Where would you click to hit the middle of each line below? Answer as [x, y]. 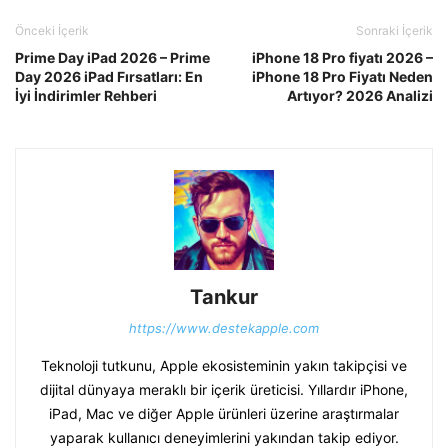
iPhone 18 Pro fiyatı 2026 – [342, 57]
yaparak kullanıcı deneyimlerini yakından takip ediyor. [224, 437]
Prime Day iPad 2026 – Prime [112, 57]
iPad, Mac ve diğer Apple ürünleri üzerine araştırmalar [224, 413]
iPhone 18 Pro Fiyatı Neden [342, 76]
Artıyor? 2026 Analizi [360, 95]
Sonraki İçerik [394, 30]
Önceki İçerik [52, 30]
